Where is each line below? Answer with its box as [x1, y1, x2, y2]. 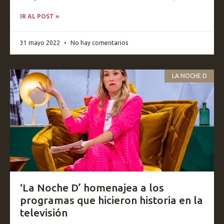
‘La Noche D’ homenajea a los [20, 181, 164, 193]
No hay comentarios [69, 39, 128, 46]
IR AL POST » [20, 13, 59, 19]
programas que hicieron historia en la [20, 194, 203, 206]
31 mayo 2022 [20, 39, 61, 46]
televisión [20, 206, 67, 218]
